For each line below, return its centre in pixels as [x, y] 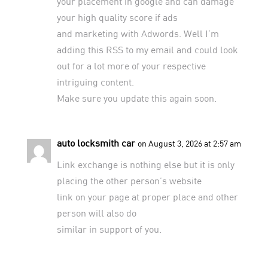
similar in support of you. [109, 229]
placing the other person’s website [129, 180]
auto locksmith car [96, 142]
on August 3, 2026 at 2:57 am [189, 143]
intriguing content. [95, 81]
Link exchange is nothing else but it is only [145, 164]
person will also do [96, 212]
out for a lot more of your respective [131, 65]
